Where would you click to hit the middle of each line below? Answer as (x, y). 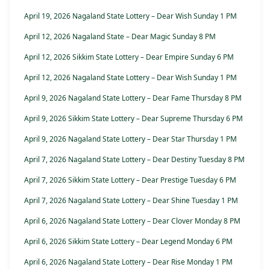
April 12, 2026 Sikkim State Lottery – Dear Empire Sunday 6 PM (129, 57)
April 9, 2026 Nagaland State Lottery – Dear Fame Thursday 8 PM (133, 98)
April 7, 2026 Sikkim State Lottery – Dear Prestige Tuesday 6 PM (130, 180)
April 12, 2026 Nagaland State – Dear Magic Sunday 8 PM (120, 36)
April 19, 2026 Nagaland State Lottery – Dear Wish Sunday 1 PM (130, 16)
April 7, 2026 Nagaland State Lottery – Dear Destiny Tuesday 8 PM (134, 159)
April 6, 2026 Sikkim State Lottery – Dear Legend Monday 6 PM (128, 241)
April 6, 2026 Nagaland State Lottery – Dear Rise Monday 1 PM (128, 262)
